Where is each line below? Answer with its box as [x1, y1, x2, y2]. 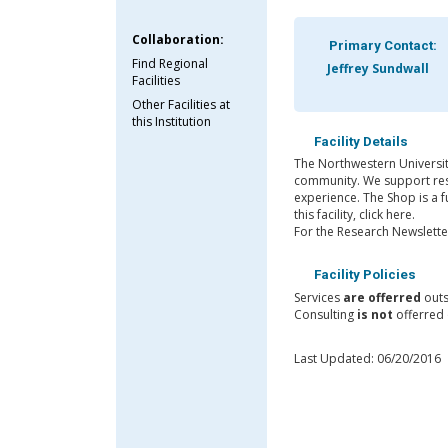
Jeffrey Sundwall [323, 59, 429, 77]
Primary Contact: [325, 38, 437, 54]
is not [356, 305, 393, 323]
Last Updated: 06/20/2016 [293, 349, 441, 367]
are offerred [342, 288, 421, 306]
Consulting [293, 305, 357, 323]
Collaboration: [132, 30, 225, 48]
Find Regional [132, 54, 209, 72]
